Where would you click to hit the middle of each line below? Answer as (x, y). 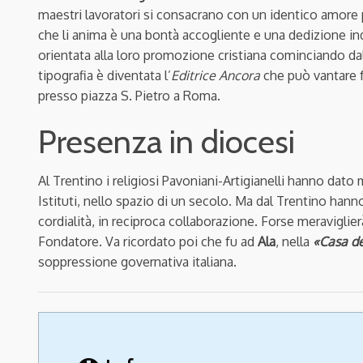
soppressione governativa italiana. (137, 262)
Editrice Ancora (216, 76)
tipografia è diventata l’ (105, 76)
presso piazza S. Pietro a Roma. (129, 96)
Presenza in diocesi (167, 142)
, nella (294, 242)
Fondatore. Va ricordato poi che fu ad (148, 242)
